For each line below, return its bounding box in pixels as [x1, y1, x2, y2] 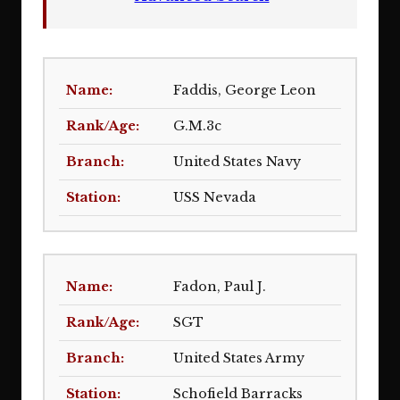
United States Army [173, 350, 304, 366]
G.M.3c [173, 118, 221, 134]
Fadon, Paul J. [173, 279, 266, 295]
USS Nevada [173, 189, 256, 205]
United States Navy [173, 154, 301, 170]
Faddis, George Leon [173, 82, 316, 98]
